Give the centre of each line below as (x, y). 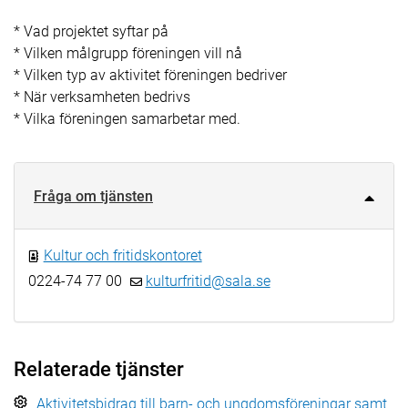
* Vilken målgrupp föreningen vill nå (128, 53)
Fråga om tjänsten (93, 196)
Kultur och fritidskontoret (122, 255)
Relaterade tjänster (99, 369)
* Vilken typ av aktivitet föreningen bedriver (150, 75)
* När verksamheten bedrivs (102, 97)
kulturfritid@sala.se (208, 280)
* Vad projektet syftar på (91, 31)
